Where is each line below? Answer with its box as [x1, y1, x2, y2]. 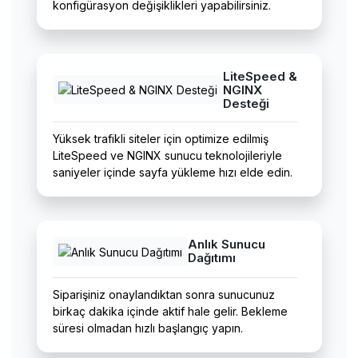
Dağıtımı [187, 250, 236, 266]
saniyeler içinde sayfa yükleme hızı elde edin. [52, 165, 292, 180]
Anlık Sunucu [187, 237, 265, 253]
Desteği [222, 95, 269, 111]
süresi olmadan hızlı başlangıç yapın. [52, 321, 243, 336]
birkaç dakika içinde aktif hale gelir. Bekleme [52, 304, 288, 319]
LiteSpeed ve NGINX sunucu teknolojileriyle [52, 149, 282, 163]
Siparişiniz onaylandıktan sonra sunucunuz [52, 288, 275, 302]
